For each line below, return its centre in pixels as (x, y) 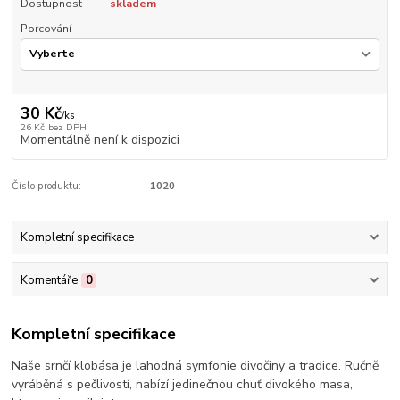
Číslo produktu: (47, 186)
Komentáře (49, 280)
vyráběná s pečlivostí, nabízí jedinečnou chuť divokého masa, (183, 385)
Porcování (46, 28)
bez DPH (67, 127)
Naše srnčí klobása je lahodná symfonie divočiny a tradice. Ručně (196, 366)
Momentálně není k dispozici (100, 139)
